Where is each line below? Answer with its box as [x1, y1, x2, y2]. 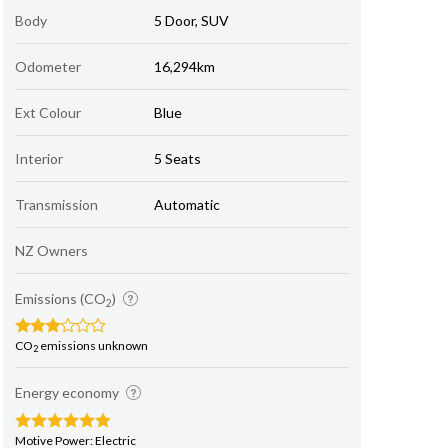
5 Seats [154, 150, 202, 167]
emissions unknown [38, 338, 149, 353]
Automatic [154, 196, 221, 213]
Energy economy [15, 384, 123, 401]
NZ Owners [15, 242, 89, 259]
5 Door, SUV [154, 12, 230, 29]
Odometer [15, 58, 82, 75]
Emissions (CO [15, 290, 107, 307]
